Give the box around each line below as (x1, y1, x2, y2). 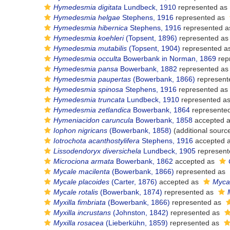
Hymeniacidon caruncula (53, 116, 133, 124)
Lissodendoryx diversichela (53, 147, 141, 155)
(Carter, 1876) (109, 178, 157, 186)
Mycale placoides (53, 178, 109, 186)
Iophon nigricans (53, 126, 107, 135)
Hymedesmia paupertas (53, 75, 131, 83)
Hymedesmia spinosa (53, 85, 123, 93)
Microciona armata (53, 157, 114, 165)
